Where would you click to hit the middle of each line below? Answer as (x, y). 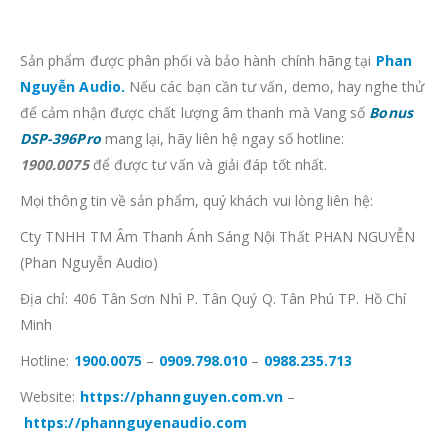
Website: (50, 124)
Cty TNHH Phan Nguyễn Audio (199, 222)
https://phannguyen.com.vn (181, 124)
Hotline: (47, 88)
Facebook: (56, 222)
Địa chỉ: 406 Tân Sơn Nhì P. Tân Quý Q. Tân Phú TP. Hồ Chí (213, 26)
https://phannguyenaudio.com (135, 150)
